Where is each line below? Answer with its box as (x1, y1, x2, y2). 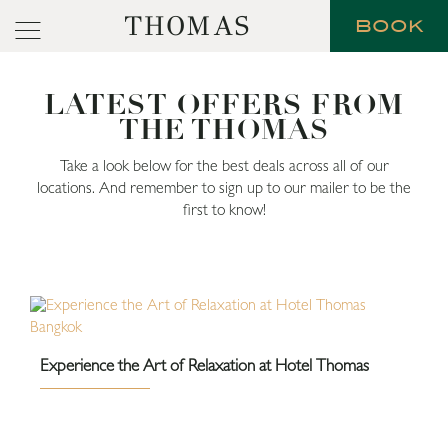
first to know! (182, 204, 266, 220)
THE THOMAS (118, 111, 329, 148)
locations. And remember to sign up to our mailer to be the (37, 182, 411, 198)
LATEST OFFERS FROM (44, 86, 404, 123)
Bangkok (40, 380, 93, 397)
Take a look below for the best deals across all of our (59, 160, 389, 176)
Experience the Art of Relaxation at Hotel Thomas (40, 359, 369, 376)
